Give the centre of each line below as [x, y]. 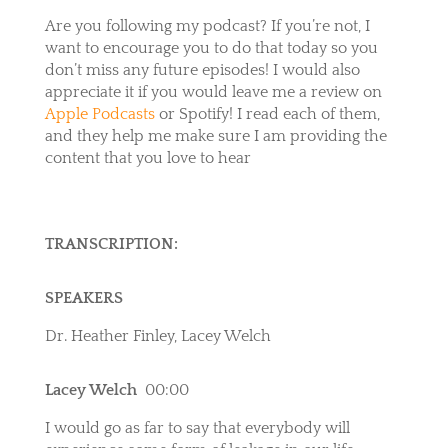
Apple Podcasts [99, 113]
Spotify [203, 113]
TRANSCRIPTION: [111, 243]
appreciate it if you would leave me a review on [213, 91]
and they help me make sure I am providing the [215, 135]
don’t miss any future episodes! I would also [202, 69]
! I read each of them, [304, 113]
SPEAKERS [83, 297]
